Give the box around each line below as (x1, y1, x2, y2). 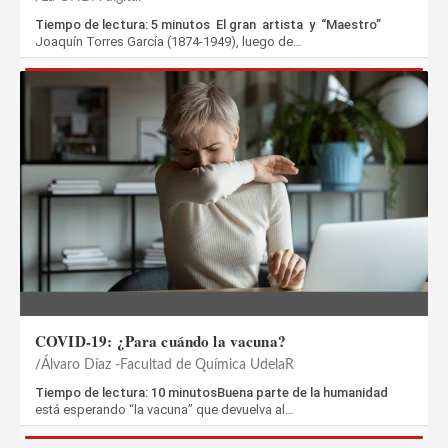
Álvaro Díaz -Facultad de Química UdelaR (41, 357, 294, 372)
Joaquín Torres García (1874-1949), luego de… (35, 34, 302, 50)
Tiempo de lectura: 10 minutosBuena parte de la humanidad (35, 384, 388, 400)
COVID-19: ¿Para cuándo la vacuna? (35, 329, 286, 352)
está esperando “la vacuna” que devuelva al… (35, 401, 294, 417)
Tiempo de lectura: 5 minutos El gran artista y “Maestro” (35, 17, 381, 33)
